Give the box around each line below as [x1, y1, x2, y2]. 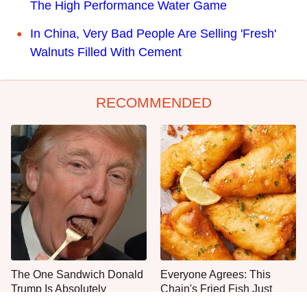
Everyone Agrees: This [160, 268, 271, 280]
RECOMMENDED [95, 94, 212, 110]
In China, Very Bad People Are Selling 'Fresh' [30, 26, 276, 40]
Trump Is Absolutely [11, 282, 106, 295]
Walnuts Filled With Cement [30, 45, 182, 59]
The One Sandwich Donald [11, 268, 143, 280]
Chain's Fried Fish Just [160, 282, 272, 295]
